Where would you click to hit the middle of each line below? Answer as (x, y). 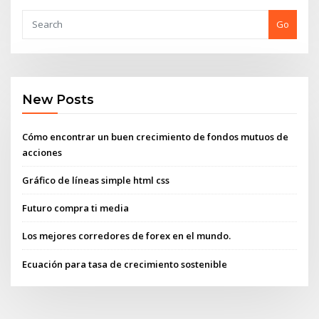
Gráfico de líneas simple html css (96, 180)
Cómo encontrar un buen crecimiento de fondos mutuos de (156, 136)
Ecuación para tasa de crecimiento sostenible (125, 264)
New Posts (58, 100)
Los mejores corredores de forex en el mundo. (127, 236)
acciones (42, 152)
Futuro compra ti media (76, 208)
